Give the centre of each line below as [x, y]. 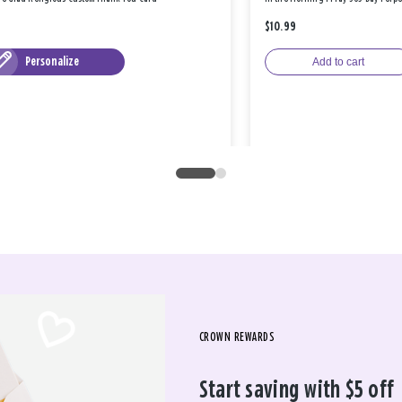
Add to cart [339, 61]
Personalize [52, 61]
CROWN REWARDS [237, 337]
